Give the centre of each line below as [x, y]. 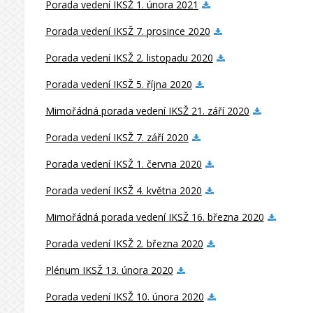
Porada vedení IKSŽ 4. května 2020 [123, 190]
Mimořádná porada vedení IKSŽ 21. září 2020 [147, 111]
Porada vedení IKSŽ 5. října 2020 [118, 84]
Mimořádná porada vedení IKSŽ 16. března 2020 [154, 217]
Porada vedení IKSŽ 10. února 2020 [124, 297]
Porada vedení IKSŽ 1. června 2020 [123, 164]
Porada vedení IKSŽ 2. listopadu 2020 [129, 58]
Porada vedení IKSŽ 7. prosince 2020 [128, 31]
